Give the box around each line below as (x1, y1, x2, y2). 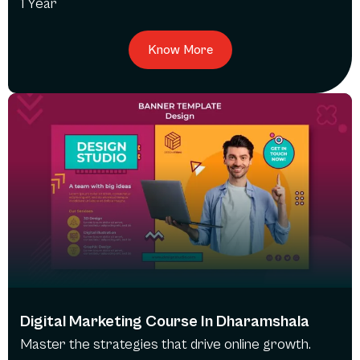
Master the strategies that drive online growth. (20, 336, 311, 354)
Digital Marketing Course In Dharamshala (20, 313, 309, 332)
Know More (147, 42, 213, 57)
